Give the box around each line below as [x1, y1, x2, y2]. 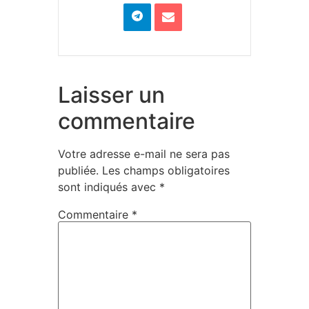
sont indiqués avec [58, 179, 159, 194]
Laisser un [58, 81, 165, 108]
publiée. [58, 163, 99, 177]
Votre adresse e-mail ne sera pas [58, 146, 230, 161]
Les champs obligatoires [102, 163, 230, 177]
